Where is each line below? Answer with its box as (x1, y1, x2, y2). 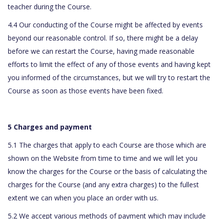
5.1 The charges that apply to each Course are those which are (8, 140, 206, 150)
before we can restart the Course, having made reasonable (8, 46, 195, 56)
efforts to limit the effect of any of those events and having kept (8, 60, 211, 69)
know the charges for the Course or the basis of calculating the (8, 167, 207, 176)
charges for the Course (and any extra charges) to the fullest (8, 180, 199, 190)
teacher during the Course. (8, 2, 91, 12)
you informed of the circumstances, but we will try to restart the (8, 73, 210, 83)
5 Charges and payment (8, 122, 92, 132)
